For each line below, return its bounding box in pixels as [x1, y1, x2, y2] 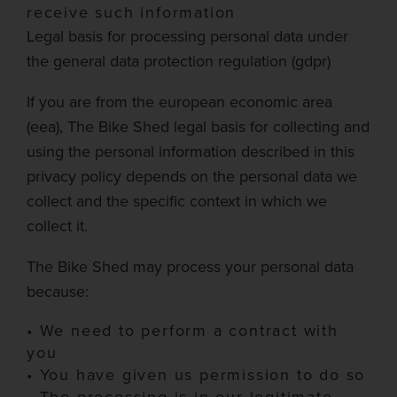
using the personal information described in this [27, 140, 354, 163]
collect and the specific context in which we [27, 190, 327, 213]
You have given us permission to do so [39, 363, 366, 386]
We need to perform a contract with [39, 319, 339, 342]
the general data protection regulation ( [27, 50, 295, 73]
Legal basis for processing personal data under [27, 25, 348, 48]
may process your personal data [128, 255, 354, 278]
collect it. [27, 214, 88, 237]
